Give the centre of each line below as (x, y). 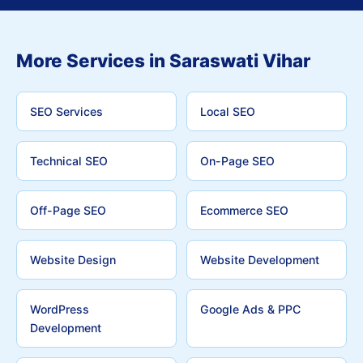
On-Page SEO (237, 161)
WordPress (60, 309)
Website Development (260, 260)
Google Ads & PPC (250, 309)
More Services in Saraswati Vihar (163, 60)
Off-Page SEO (68, 210)
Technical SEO (69, 161)
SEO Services (66, 111)
